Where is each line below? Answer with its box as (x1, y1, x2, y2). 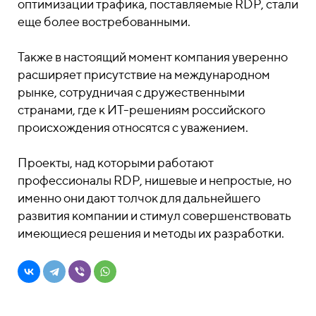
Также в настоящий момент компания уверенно (18, 49, 288, 64)
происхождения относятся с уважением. (18, 120, 248, 135)
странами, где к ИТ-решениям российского (18, 102, 265, 117)
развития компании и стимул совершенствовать (18, 208, 291, 223)
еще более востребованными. (18, 14, 190, 29)
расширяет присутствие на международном (18, 67, 270, 82)
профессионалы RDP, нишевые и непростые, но (18, 173, 291, 188)
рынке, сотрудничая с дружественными (18, 85, 245, 99)
